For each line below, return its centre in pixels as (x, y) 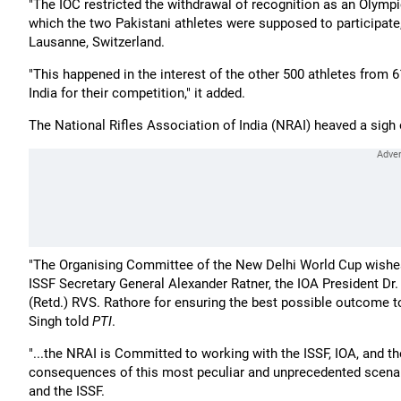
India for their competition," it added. (137, 93)
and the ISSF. (67, 391)
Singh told (60, 321)
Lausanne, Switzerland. (97, 42)
